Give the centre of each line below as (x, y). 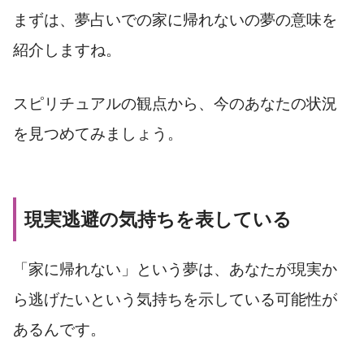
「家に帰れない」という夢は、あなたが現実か (175, 270)
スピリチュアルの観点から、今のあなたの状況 (175, 104)
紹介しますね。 (67, 50)
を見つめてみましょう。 (98, 134)
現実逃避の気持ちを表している (158, 220)
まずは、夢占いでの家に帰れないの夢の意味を (175, 20)
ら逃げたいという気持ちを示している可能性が (175, 300)
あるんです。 (59, 330)
